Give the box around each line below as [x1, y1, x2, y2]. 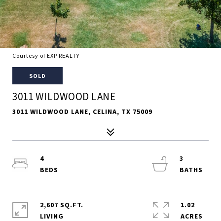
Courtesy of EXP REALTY [12, 52, 79, 59]
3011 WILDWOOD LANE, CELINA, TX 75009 [12, 107, 152, 116]
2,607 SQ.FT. [40, 200, 83, 209]
